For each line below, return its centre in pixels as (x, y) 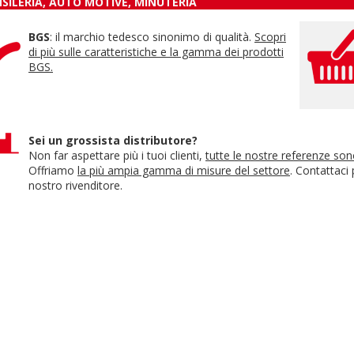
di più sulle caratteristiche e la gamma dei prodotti (156, 51)
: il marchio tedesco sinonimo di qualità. (152, 36)
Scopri (270, 36)
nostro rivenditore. (75, 185)
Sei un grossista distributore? (113, 140)
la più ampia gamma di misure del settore (184, 170)
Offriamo (53, 170)
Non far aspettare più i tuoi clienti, (117, 155)
